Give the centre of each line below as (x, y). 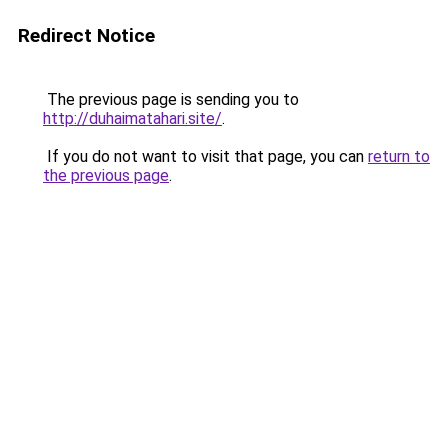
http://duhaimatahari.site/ (132, 118)
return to (399, 156)
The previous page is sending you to (171, 99)
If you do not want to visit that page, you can (205, 156)
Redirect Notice (86, 35)
